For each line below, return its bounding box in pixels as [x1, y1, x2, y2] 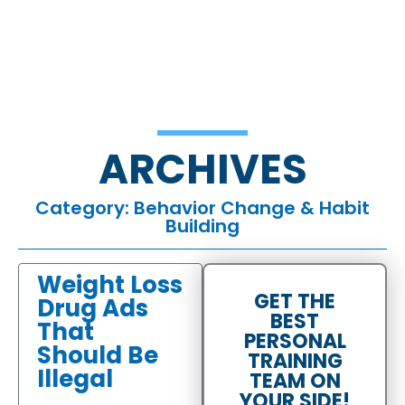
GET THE [254, 287, 335, 316]
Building [165, 212, 240, 239]
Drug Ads [37, 291, 148, 325]
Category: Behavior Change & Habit [35, 194, 370, 221]
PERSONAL [243, 326, 346, 355]
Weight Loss [37, 268, 183, 301]
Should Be [37, 338, 158, 372]
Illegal [37, 362, 113, 395]
